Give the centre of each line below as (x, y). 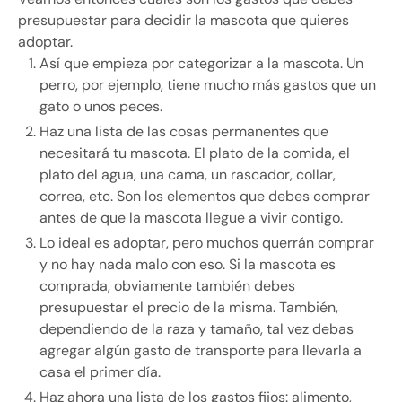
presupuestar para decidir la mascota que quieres (184, 21)
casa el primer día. (100, 372)
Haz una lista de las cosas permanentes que (184, 132)
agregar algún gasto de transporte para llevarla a (201, 351)
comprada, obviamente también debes (167, 286)
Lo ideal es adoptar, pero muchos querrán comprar (207, 243)
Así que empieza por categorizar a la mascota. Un (201, 64)
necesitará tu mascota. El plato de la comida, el (195, 153)
